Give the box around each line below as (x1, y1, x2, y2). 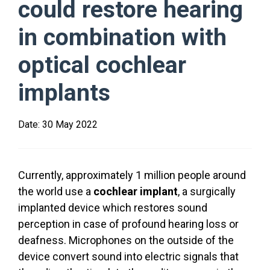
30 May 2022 (42, 119, 98, 130)
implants (18, 79, 110, 107)
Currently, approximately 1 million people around (18, 169, 246, 181)
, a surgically (178, 185, 236, 198)
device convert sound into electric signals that (18, 250, 239, 263)
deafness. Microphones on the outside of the (18, 234, 234, 246)
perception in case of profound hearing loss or (18, 218, 239, 230)
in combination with (18, 24, 227, 51)
